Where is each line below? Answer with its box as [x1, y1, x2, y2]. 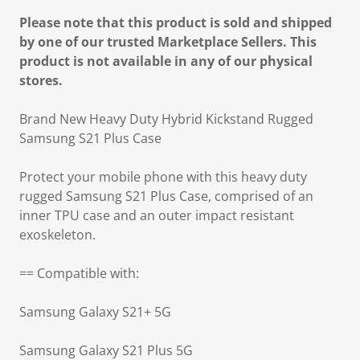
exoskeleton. [19, 226, 96, 243]
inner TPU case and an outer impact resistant [19, 207, 294, 224]
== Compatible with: [19, 264, 139, 282]
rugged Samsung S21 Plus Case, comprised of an [19, 187, 313, 205]
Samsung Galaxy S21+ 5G [19, 303, 171, 321]
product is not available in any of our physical [19, 52, 313, 70]
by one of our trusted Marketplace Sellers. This [19, 33, 317, 51]
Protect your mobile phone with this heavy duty [19, 168, 307, 186]
